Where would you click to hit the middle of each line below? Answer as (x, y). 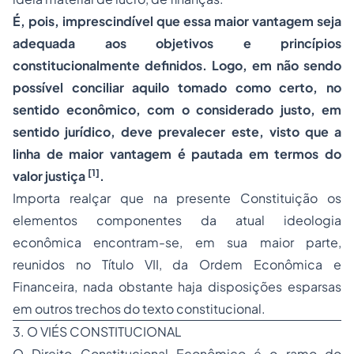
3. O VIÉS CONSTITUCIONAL (97, 331)
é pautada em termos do (256, 154)
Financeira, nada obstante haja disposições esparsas (177, 286)
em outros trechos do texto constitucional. (139, 309)
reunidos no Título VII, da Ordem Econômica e (177, 264)
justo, (301, 109)
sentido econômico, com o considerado (147, 109)
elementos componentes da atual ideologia (177, 220)
